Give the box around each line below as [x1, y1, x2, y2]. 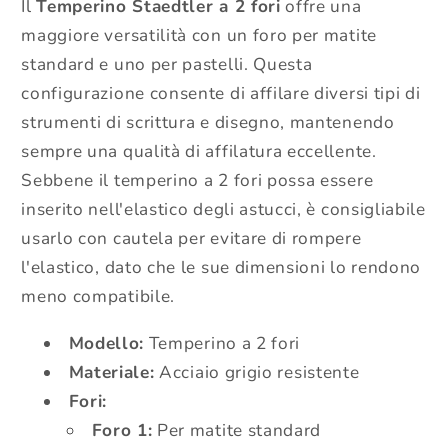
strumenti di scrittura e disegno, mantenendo [21, 111, 395, 135]
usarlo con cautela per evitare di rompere [21, 227, 362, 251]
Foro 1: [91, 418, 153, 442]
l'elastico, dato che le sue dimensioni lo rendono [21, 256, 422, 280]
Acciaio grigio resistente [154, 360, 360, 384]
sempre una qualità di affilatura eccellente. [21, 140, 377, 164]
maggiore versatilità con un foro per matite [21, 24, 377, 48]
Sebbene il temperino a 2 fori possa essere [21, 169, 374, 193]
